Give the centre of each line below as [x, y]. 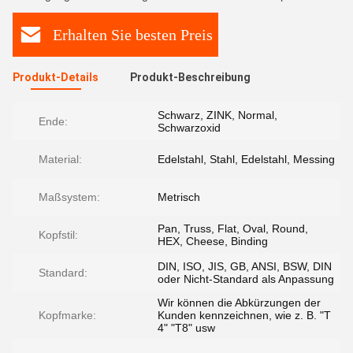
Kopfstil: [58, 235]
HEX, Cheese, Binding [213, 241]
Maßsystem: [69, 197]
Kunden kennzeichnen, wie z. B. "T [244, 315]
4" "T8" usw [186, 328]
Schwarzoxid [189, 128]
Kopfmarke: [67, 315]
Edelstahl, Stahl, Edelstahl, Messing [246, 159]
